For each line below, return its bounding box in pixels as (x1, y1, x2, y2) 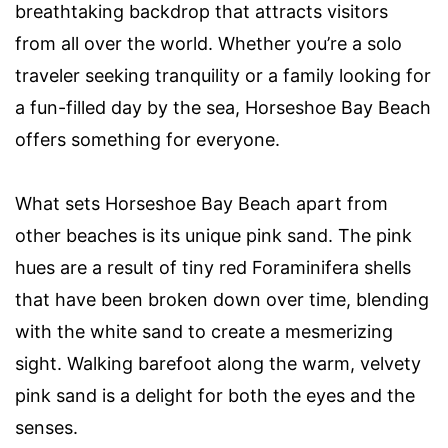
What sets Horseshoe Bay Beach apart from (15, 193, 388, 215)
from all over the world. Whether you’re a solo (15, 33, 402, 55)
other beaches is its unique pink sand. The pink (15, 225, 412, 247)
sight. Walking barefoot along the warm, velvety (15, 353, 421, 375)
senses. (15, 417, 78, 439)
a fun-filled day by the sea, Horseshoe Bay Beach (15, 97, 431, 119)
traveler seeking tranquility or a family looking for (15, 65, 431, 87)
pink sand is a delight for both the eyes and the (15, 385, 415, 407)
